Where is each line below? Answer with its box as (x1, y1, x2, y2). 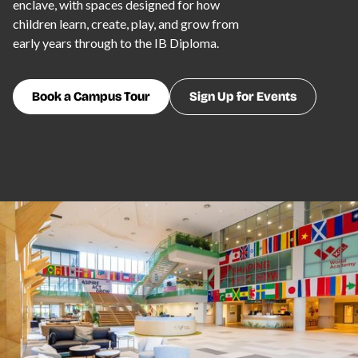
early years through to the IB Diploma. (13, 35, 219, 51)
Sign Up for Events (189, 89, 296, 105)
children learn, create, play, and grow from (13, 16, 239, 32)
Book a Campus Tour (32, 89, 150, 105)
